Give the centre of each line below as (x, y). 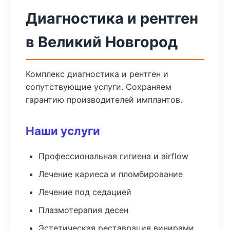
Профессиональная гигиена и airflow (113, 156)
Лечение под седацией (85, 192)
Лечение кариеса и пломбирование (111, 174)
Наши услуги (63, 131)
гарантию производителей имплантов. (104, 100)
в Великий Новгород (102, 42)
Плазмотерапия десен (83, 210)
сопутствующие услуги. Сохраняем (99, 87)
